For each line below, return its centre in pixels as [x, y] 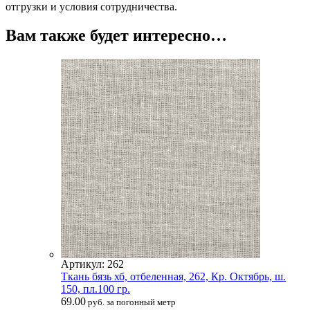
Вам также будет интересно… [116, 36]
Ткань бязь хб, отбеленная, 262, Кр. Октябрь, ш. [173, 277]
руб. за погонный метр [131, 302]
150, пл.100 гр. [95, 289]
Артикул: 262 [92, 264]
